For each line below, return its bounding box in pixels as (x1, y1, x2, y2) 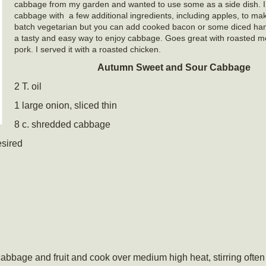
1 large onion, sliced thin (14, 100, 117, 110)
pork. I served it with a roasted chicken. (14, 45, 161, 54)
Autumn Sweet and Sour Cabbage (97, 62, 251, 72)
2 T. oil (14, 81, 42, 91)
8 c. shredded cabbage (14, 119, 110, 129)
